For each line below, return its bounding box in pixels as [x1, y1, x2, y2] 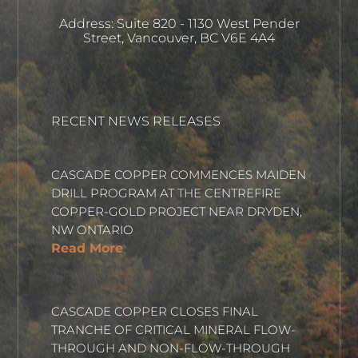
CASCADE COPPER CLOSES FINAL [50, 303, 258, 319]
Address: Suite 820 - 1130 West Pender [58, 15, 300, 31]
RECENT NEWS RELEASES [50, 113, 221, 129]
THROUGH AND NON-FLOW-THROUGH [50, 340, 290, 356]
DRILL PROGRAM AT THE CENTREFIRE [50, 185, 281, 201]
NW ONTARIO [50, 221, 133, 237]
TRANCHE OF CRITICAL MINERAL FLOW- [50, 321, 296, 337]
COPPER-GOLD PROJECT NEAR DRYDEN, [50, 203, 302, 219]
